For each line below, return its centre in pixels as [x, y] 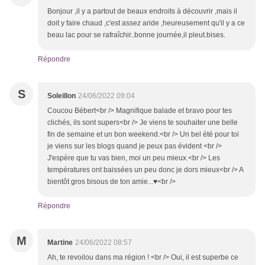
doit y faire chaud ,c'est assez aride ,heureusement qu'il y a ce [146, 23]
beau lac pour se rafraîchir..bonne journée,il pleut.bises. [136, 35]
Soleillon [62, 96]
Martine [60, 243]
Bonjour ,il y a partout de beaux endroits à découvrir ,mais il [142, 12]
